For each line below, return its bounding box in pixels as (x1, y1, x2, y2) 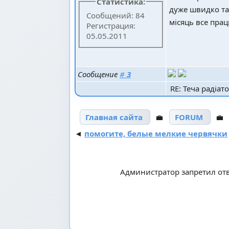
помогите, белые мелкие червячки (84, 128, 227, 139)
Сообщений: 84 (86, 10, 145, 21)
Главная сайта (85, 111, 143, 122)
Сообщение (78, 68, 120, 79)
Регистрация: (86, 20, 136, 31)
